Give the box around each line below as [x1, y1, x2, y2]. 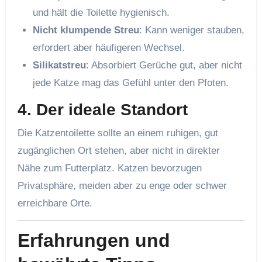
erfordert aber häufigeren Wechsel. [32, 42, 185, 54]
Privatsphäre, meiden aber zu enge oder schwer [17, 180, 227, 191]
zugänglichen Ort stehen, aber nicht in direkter [17, 144, 220, 156]
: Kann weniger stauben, [139, 25, 244, 36]
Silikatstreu [32, 60, 86, 71]
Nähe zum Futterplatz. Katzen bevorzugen [17, 162, 202, 174]
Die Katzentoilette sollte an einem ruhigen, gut [17, 127, 218, 139]
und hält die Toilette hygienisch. [32, 7, 170, 19]
